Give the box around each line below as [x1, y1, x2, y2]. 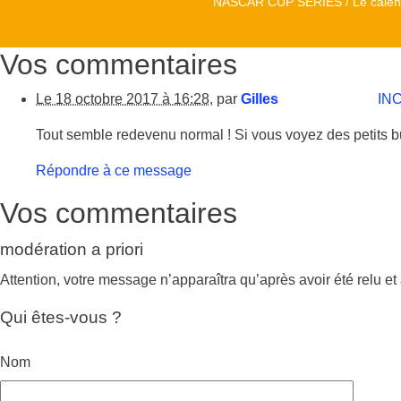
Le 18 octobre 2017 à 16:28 [36, 91, 209, 107]
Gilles [241, 91, 278, 107]
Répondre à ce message [36, 163, 192, 179]
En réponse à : [282, 91, 378, 107]
